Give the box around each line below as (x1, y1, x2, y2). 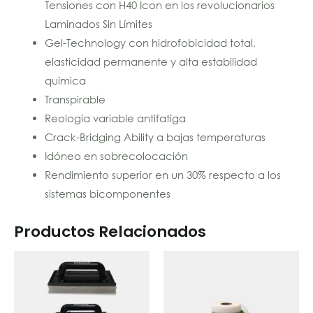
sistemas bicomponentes (44, 187, 170, 200)
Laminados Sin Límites (44, 17, 152, 30)
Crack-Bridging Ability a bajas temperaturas (44, 130, 265, 143)
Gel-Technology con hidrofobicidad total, (44, 36, 256, 49)
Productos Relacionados (14, 220, 206, 242)
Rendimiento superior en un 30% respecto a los (44, 168, 281, 181)
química (44, 73, 86, 87)
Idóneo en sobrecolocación (44, 149, 188, 162)
